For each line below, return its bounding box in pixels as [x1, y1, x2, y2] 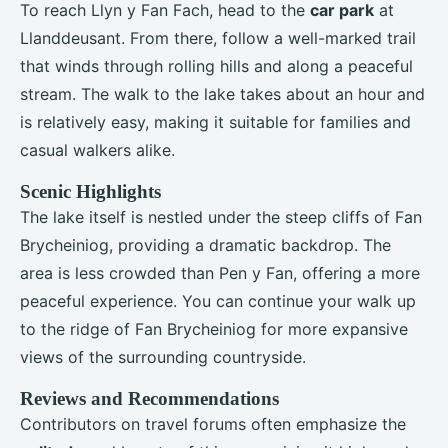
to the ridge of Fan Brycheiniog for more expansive [20, 318, 408, 339]
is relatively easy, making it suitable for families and [20, 111, 411, 132]
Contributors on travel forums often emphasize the [20, 413, 406, 434]
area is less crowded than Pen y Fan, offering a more [20, 262, 420, 283]
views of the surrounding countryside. [20, 346, 306, 367]
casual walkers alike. [20, 139, 175, 160]
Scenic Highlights [20, 180, 161, 202]
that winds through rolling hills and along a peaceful [20, 55, 413, 76]
